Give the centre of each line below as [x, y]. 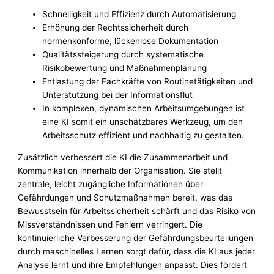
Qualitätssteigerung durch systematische [123, 54]
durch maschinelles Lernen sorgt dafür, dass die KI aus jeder [137, 251]
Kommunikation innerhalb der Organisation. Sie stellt [120, 170]
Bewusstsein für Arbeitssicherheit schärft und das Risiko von [137, 211]
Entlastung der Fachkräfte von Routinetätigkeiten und [148, 81]
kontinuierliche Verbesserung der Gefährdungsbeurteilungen [136, 238]
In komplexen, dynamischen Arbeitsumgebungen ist [144, 108]
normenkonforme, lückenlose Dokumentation [131, 41]
